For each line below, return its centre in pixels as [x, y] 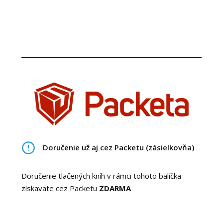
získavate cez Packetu [60, 188]
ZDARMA [115, 188]
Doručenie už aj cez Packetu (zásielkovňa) [118, 148]
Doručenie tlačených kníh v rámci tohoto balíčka [101, 175]
